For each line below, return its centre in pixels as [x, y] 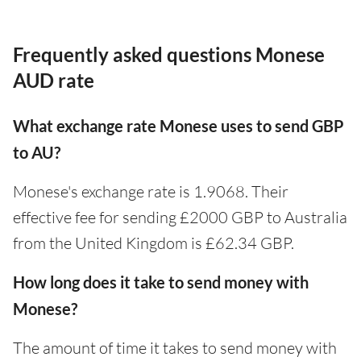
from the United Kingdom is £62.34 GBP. [154, 243]
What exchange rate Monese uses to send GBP [178, 125]
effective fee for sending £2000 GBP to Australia [180, 217]
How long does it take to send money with [161, 282]
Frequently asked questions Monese [169, 54]
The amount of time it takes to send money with [175, 347]
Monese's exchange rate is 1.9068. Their [151, 191]
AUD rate [54, 80]
